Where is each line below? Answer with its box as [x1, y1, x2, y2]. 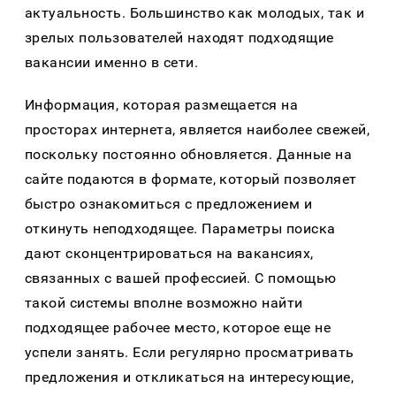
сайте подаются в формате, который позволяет [25, 170, 357, 187]
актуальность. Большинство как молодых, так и [25, 4, 365, 21]
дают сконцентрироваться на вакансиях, [25, 244, 314, 262]
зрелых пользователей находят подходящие [25, 28, 334, 46]
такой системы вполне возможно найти [25, 293, 303, 311]
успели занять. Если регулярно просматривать [25, 343, 354, 361]
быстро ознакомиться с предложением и [25, 194, 313, 212]
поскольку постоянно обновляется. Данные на [25, 145, 353, 163]
